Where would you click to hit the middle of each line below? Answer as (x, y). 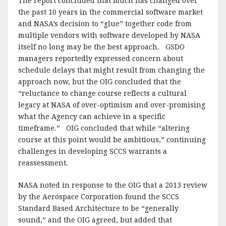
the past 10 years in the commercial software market (110, 12)
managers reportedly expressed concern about (101, 59)
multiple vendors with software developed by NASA (109, 35)
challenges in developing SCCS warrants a (93, 151)
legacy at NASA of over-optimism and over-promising (112, 105)
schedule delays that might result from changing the (111, 70)
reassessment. (43, 163)
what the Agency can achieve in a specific (92, 117)
